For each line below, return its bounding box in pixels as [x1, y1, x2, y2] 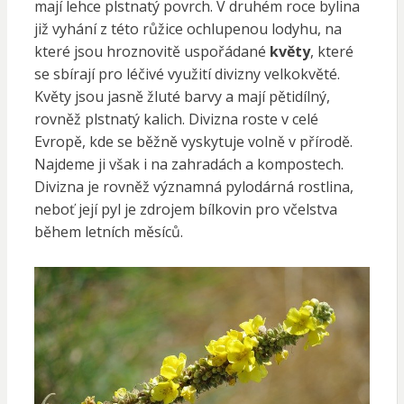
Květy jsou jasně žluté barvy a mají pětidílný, [33, 87, 330, 107]
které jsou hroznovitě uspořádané [33, 41, 270, 62]
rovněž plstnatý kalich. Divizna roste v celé [33, 109, 318, 130]
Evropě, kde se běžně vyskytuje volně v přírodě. [33, 132, 353, 152]
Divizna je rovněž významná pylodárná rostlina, [33, 177, 353, 197]
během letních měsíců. [33, 222, 183, 243]
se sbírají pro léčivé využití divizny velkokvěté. [33, 64, 340, 85]
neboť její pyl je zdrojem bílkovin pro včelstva [33, 199, 337, 220]
